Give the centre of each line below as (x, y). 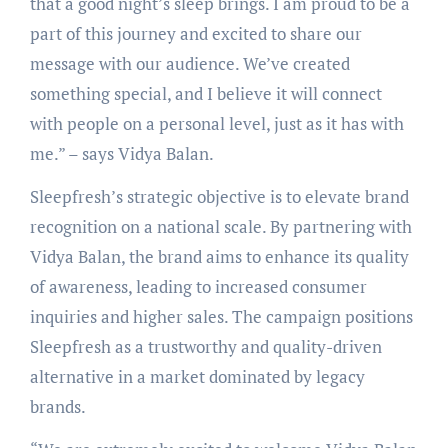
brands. (57, 406)
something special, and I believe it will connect (205, 93)
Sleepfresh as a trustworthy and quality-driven (205, 346)
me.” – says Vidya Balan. (121, 153)
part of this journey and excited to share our (195, 33)
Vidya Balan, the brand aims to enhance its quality (219, 256)
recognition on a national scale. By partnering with (220, 226)
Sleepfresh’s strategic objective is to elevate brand (219, 196)
